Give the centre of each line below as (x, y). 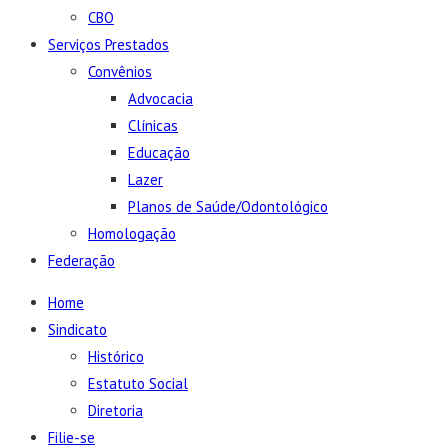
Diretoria (115, 411)
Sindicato (77, 330)
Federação (81, 261)
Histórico (116, 357)
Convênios (120, 72)
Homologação (132, 234)
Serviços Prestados (108, 45)
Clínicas (153, 126)
